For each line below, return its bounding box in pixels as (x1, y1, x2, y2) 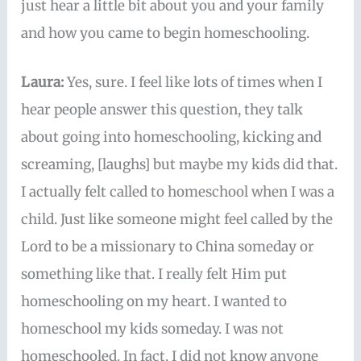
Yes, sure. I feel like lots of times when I (67, 73, 323, 92)
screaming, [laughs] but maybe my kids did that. (21, 156, 338, 174)
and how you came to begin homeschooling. (21, 23, 310, 42)
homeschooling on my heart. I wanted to (21, 293, 288, 311)
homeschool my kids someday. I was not (21, 320, 284, 338)
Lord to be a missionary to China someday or (21, 238, 315, 256)
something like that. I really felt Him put (21, 265, 288, 284)
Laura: (21, 73, 68, 92)
